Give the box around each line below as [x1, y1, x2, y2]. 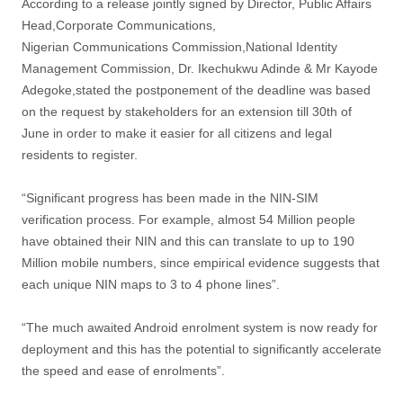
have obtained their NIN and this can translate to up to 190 [22, 233, 354, 248]
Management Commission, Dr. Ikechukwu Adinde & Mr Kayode [22, 60, 378, 76]
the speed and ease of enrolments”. [22, 363, 225, 378]
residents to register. [22, 147, 138, 162]
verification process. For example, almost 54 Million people [22, 211, 355, 227]
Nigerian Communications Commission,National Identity [22, 39, 337, 54]
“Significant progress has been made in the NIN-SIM [22, 190, 318, 205]
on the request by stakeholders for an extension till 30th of [22, 103, 352, 119]
